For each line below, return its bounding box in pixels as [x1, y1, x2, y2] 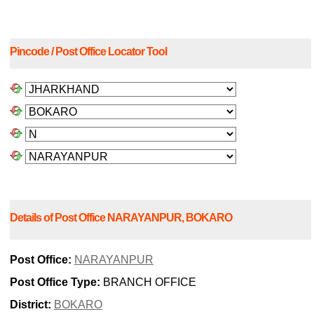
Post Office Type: [10, 276, 100, 289]
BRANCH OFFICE [100, 276, 196, 289]
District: [10, 299, 51, 311]
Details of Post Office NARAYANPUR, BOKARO [10, 211, 232, 224]
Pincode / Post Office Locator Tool [10, 46, 167, 58]
